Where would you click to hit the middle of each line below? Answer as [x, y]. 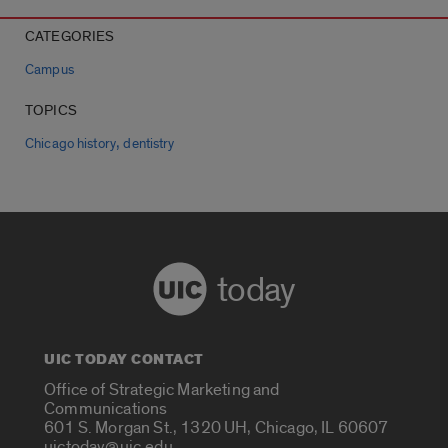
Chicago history [71, 143]
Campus [49, 69]
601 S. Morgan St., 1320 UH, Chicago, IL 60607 [216, 428]
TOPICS [51, 110]
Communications [106, 409]
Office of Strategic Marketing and [162, 390]
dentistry [149, 143]
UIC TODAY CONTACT [124, 359]
